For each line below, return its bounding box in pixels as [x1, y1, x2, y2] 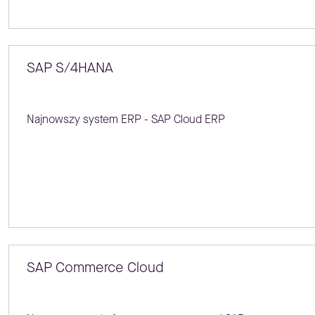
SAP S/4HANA [26, 58, 113, 78]
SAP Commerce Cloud [26, 257, 164, 277]
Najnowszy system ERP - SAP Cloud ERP [26, 112, 225, 127]
